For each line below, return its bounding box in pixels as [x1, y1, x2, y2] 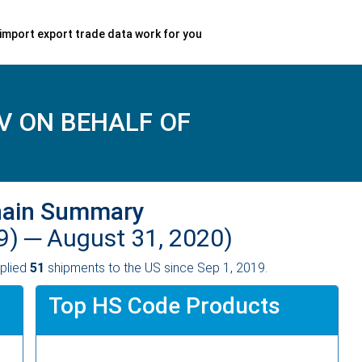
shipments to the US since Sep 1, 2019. [44, 259, 267, 276]
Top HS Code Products [48, 292, 280, 319]
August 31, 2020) [47, 223, 233, 252]
